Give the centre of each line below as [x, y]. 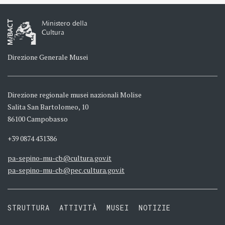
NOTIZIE [155, 208]
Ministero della [65, 23]
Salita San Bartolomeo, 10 [48, 107]
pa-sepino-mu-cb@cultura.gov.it [60, 158]
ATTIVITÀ [78, 208]
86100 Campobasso [38, 119]
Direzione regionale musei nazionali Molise [75, 95]
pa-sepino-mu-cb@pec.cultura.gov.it [66, 170]
